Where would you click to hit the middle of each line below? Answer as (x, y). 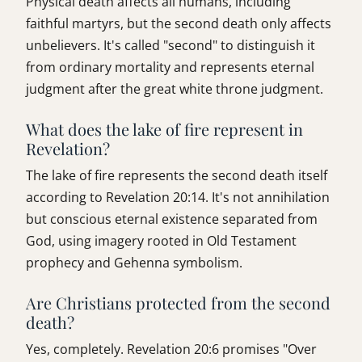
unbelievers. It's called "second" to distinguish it (170, 46)
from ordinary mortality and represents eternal (170, 67)
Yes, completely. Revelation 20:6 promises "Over (171, 349)
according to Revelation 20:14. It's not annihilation (178, 198)
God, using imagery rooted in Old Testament (161, 241)
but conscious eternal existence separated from (172, 219)
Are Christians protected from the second (178, 303)
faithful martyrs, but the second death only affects (179, 24)
